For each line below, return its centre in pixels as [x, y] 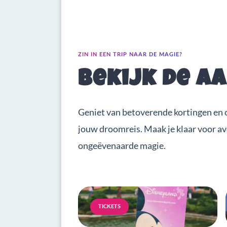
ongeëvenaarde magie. [122, 145]
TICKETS [109, 206]
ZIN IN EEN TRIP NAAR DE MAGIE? [130, 55]
